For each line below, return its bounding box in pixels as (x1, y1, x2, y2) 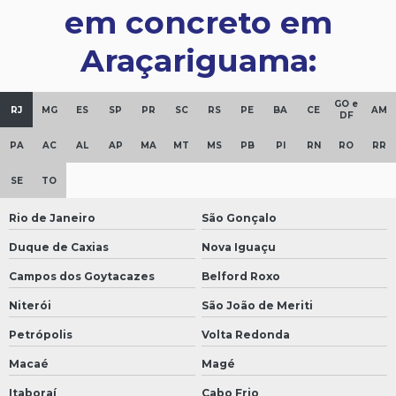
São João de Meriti (201, 299, 313, 313)
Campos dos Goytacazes (9, 270, 155, 284)
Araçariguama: (80, 42, 316, 80)
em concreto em (64, 4, 332, 42)
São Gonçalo (201, 211, 277, 225)
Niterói (9, 299, 51, 313)
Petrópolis (9, 328, 72, 342)
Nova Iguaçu (201, 240, 276, 255)
